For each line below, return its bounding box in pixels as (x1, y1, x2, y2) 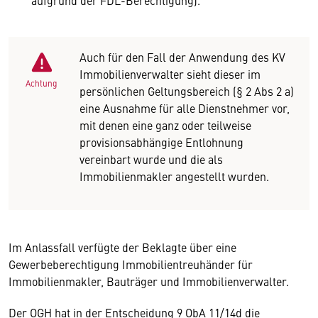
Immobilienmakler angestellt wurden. (79, 168, 272, 184)
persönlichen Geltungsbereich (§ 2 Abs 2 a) (79, 83, 294, 99)
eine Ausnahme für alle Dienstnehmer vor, (79, 100, 290, 116)
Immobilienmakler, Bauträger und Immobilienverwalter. (9, 273, 292, 289)
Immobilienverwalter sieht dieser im (79, 66, 261, 82)
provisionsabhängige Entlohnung (79, 134, 243, 150)
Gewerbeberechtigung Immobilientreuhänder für (9, 256, 253, 272)
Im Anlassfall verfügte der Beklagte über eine (9, 239, 236, 255)
